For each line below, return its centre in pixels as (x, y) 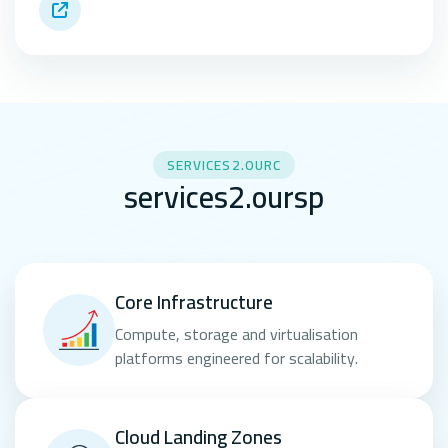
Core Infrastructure (194, 301)
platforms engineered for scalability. (236, 357)
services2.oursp (224, 196)
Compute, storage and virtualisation (236, 333)
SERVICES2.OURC (224, 164)
